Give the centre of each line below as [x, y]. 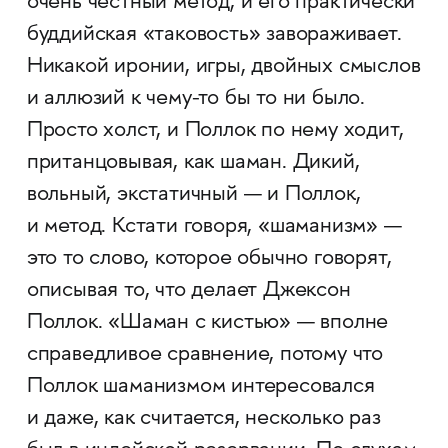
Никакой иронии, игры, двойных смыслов [223, 67]
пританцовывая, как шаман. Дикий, [193, 163]
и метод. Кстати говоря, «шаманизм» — [214, 227]
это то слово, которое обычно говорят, [209, 259]
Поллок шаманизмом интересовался [200, 387]
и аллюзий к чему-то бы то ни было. [196, 99]
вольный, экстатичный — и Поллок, [193, 195]
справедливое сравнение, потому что [205, 355]
